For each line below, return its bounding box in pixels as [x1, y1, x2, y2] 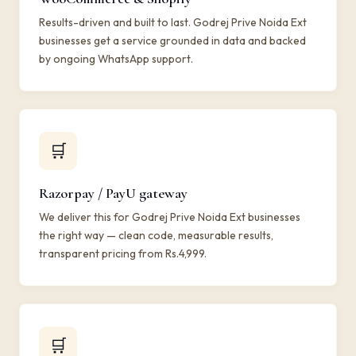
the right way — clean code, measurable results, [39, 228, 273, 242]
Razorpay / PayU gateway [39, 184, 188, 202]
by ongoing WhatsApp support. [39, 52, 193, 66]
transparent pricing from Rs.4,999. [39, 246, 207, 261]
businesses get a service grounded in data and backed [39, 33, 306, 48]
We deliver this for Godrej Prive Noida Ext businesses [39, 210, 300, 224]
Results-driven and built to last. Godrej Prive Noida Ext [39, 15, 307, 29]
